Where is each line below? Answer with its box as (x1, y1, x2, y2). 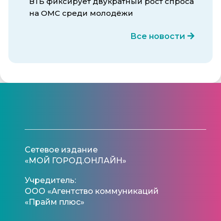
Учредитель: (25, 175, 76, 185)
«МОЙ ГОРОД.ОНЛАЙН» (25, 155, 126, 165)
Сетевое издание (25, 145, 98, 154)
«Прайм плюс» (25, 197, 84, 207)
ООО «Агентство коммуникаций (25, 186, 159, 196)
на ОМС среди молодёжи (29, 8, 133, 18)
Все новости (130, 31, 185, 41)
